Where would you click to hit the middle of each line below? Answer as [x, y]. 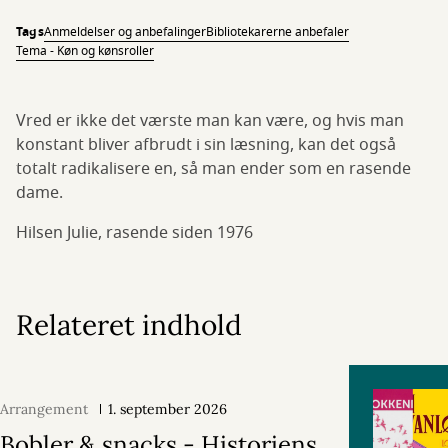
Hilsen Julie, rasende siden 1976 [134, 233]
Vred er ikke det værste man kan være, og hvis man [210, 121]
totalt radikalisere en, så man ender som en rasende [213, 169]
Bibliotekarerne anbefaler [277, 32]
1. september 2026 [167, 409]
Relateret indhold [129, 325]
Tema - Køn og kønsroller [85, 51]
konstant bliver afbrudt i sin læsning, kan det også [206, 145]
